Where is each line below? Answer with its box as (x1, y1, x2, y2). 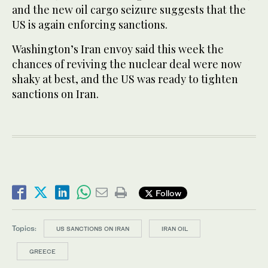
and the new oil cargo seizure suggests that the (12, 2, 246, 17)
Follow (153, 187, 181, 198)
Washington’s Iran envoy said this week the (12, 42, 224, 57)
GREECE (29, 248, 56, 255)
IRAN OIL (162, 225, 188, 233)
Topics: (12, 223, 36, 233)
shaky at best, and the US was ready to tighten (12, 72, 238, 87)
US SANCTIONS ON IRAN (56, 225, 129, 233)
